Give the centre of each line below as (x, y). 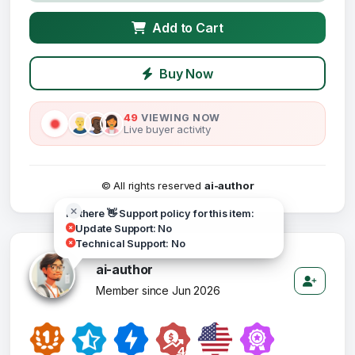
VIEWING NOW (179, 117)
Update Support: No (124, 228)
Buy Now (186, 73)
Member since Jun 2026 (158, 290)
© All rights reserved (153, 186)
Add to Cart (188, 28)
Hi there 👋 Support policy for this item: (160, 213)
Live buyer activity (167, 129)
